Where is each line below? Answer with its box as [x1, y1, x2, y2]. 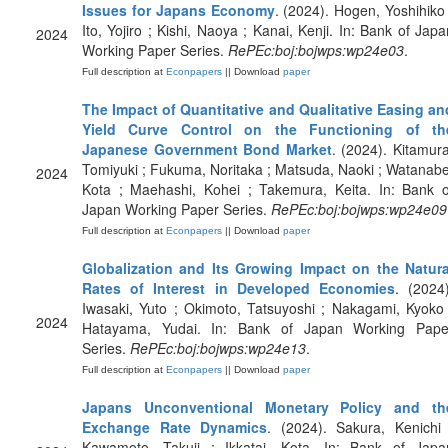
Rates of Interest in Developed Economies [82, 278, 395, 298]
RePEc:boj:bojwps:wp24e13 [130, 338, 306, 358]
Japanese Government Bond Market [82, 139, 332, 159]
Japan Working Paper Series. [82, 199, 271, 219]
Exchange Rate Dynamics [82, 417, 267, 437]
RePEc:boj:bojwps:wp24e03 [228, 40, 404, 60]
